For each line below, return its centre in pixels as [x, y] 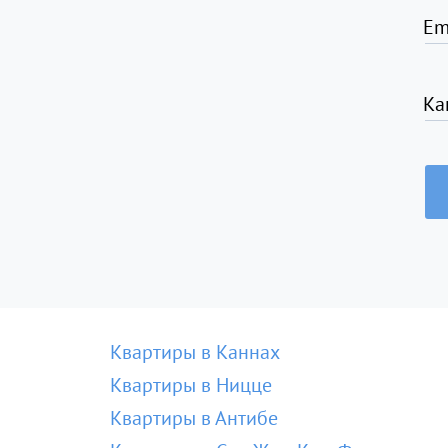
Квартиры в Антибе [194, 418]
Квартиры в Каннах [195, 352]
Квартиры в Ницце [191, 385]
